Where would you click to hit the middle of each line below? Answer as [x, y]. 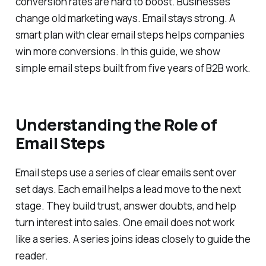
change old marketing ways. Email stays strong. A [125, 18]
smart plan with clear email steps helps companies [130, 34]
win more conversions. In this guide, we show [118, 51]
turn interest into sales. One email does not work [125, 222]
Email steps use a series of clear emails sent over [126, 172]
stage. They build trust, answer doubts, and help [126, 205]
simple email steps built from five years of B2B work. [133, 68]
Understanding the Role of [116, 125]
